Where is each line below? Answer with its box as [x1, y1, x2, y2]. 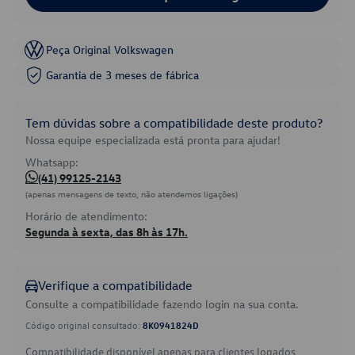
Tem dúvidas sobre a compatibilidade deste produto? [25, 115, 323, 131]
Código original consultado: [25, 319, 143, 331]
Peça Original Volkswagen [46, 42, 174, 57]
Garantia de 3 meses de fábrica [46, 67, 199, 82]
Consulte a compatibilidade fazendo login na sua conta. [25, 296, 299, 311]
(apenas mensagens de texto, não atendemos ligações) [25, 188, 238, 200]
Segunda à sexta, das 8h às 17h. [25, 224, 188, 239]
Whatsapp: [25, 155, 78, 170]
